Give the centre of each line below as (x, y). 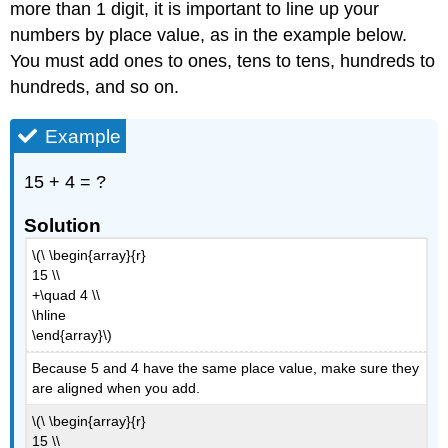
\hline (49, 314)
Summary (73, 83)
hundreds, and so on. (95, 87)
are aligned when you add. (116, 388)
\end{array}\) (72, 334)
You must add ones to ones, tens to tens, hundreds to (223, 61)
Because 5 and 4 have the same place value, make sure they (226, 368)
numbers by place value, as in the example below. (209, 35)
